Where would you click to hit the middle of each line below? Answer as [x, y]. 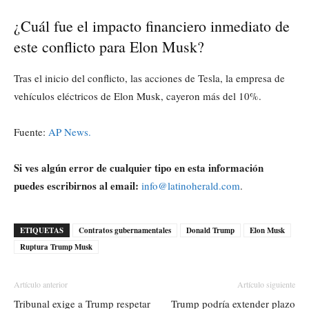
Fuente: [31, 131]
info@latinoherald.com [191, 185]
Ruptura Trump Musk [56, 247]
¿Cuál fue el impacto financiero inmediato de [152, 26]
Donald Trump [210, 230]
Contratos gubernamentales [125, 230]
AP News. [70, 131]
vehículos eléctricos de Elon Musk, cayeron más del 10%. [138, 96]
